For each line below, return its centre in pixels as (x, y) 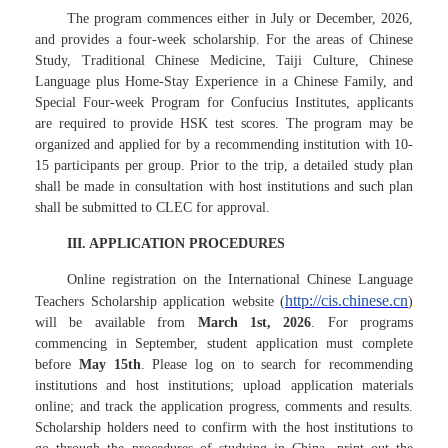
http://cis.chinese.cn (346, 300)
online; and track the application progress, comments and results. (224, 406)
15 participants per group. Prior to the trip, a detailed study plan (224, 165)
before (57, 364)
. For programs (362, 322)
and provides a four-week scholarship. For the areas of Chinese (224, 39)
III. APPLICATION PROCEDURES (176, 243)
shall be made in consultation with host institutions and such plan (224, 186)
